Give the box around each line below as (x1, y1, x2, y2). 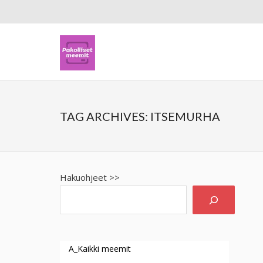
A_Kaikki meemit (69, 243, 131, 254)
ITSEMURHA (150, 109, 220, 123)
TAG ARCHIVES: (60, 109, 150, 123)
